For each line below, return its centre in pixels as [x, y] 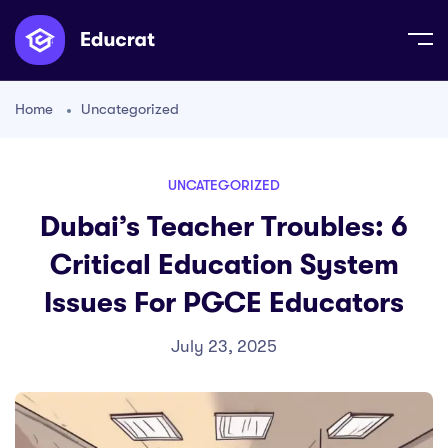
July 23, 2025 [224, 346]
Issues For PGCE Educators [224, 303]
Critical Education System [224, 265]
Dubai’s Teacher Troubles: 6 [224, 227]
